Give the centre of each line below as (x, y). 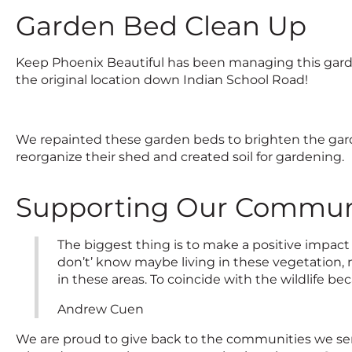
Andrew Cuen (101, 309)
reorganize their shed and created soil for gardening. (180, 156)
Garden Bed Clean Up (161, 26)
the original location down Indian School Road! (162, 79)
